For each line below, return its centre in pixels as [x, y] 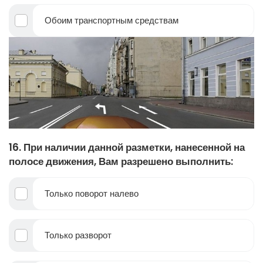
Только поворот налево [92, 194]
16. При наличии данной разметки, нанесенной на [127, 148]
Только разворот [78, 235]
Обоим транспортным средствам [112, 21]
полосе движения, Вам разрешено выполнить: [121, 162]
